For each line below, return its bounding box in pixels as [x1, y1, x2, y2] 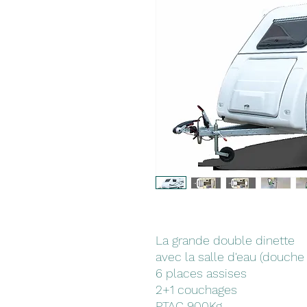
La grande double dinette [156, 232, 295, 247]
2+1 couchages [156, 282, 237, 297]
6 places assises [156, 265, 250, 280]
